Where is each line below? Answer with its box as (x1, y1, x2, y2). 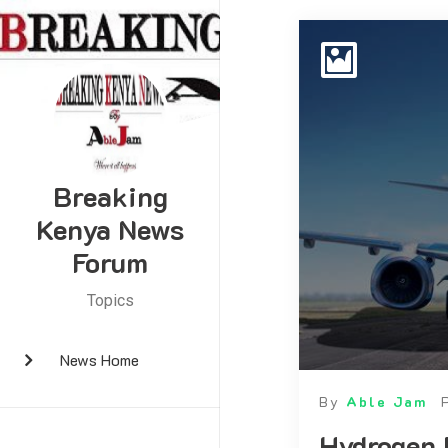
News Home (60, 349, 139, 370)
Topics (86, 291, 134, 310)
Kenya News (36, 211, 184, 247)
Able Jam (345, 392, 427, 411)
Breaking (52, 178, 168, 214)
